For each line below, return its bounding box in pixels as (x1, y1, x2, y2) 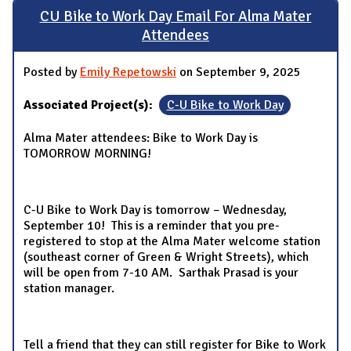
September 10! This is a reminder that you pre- (24, 218, 280, 234)
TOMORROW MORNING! (24, 146, 151, 162)
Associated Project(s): (24, 97, 156, 114)
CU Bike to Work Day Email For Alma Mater (39, 6, 312, 26)
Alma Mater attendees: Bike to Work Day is (24, 130, 258, 147)
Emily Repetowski (80, 64, 176, 81)
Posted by (24, 64, 80, 81)
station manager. (24, 280, 114, 297)
